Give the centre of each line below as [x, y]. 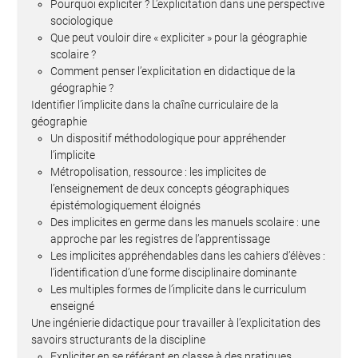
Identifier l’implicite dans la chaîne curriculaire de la [155, 104]
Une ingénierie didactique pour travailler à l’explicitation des [176, 322]
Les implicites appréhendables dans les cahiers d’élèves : [188, 255]
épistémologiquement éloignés [125, 205]
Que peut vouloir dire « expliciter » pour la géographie [179, 37]
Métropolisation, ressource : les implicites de [158, 171]
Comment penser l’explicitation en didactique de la [173, 71]
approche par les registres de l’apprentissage [160, 239]
